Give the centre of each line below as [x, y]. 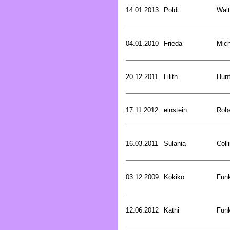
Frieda [173, 43]
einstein [175, 110]
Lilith [171, 76]
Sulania [175, 143]
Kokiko [174, 177]
